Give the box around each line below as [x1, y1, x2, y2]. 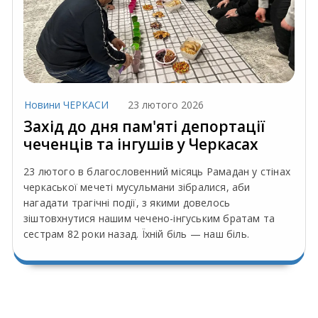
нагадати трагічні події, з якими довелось [23, 196, 231, 210]
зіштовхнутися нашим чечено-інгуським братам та [23, 212, 275, 226]
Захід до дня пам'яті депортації [23, 116, 265, 137]
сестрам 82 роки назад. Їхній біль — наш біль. [23, 227, 249, 241]
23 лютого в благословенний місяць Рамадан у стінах [23, 165, 291, 179]
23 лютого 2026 [128, 98, 204, 112]
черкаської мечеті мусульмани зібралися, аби [23, 180, 251, 194]
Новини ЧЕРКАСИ [24, 98, 109, 112]
